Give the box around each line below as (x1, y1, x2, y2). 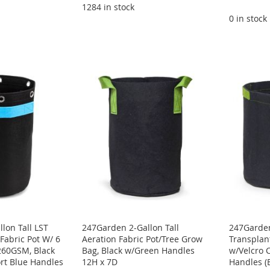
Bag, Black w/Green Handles (82, 244, 195, 256)
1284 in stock (82, 1, 135, 13)
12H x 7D (82, 256, 118, 268)
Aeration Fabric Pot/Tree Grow (82, 233, 203, 245)
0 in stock (229, 13, 268, 25)
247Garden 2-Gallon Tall (82, 221, 180, 233)
